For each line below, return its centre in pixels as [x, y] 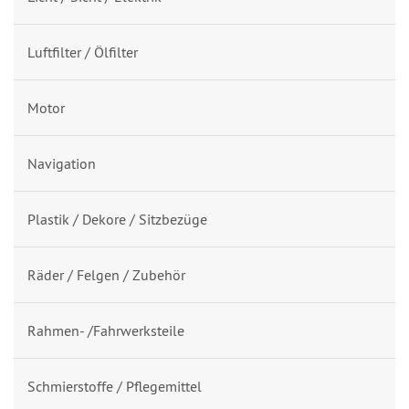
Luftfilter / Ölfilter [83, 52]
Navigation [62, 163]
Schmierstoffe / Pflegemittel [115, 386]
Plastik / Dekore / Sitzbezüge [117, 219]
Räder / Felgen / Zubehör [106, 274]
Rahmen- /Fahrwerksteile [106, 330]
